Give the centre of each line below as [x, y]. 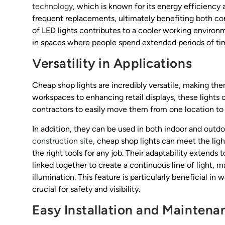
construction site [63, 141]
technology [52, 7]
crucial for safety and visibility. [86, 189]
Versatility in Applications [112, 64]
